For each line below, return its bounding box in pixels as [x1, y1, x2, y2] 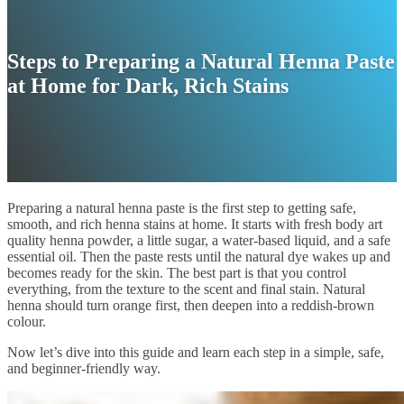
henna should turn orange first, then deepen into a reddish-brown [7, 297, 374, 313]
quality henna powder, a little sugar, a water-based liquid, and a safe [7, 232, 390, 248]
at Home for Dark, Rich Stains [7, 73, 289, 97]
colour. [7, 313, 50, 329]
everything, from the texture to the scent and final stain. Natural [7, 280, 365, 297]
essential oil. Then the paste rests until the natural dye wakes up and [7, 248, 390, 264]
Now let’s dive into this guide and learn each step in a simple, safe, [7, 344, 384, 360]
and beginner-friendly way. [7, 360, 164, 376]
